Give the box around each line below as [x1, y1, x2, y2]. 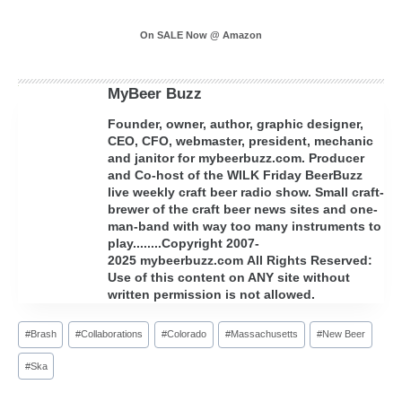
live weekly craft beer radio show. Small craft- [108, 185, 384, 200]
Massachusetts [230, 328, 298, 340]
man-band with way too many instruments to [108, 219, 381, 234]
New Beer [321, 328, 365, 340]
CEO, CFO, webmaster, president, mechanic [108, 134, 373, 149]
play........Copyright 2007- [108, 236, 259, 251]
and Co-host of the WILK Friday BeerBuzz [108, 168, 363, 183]
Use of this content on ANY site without [108, 270, 350, 285]
